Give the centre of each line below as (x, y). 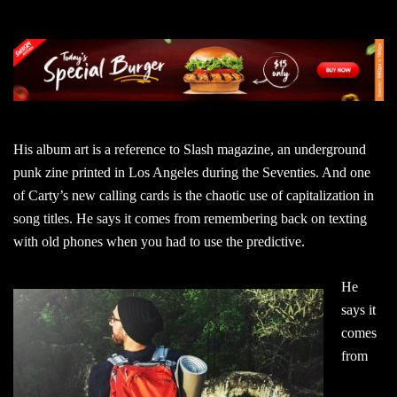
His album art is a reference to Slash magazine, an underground (190, 149)
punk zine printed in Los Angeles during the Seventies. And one (192, 172)
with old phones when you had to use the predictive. (159, 241)
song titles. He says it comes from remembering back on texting (190, 218)
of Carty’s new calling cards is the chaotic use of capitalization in (194, 195)
